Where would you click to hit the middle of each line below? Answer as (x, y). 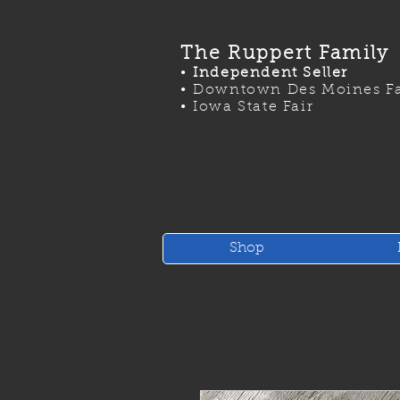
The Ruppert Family (285, 54)
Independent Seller (268, 73)
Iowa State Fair (254, 107)
